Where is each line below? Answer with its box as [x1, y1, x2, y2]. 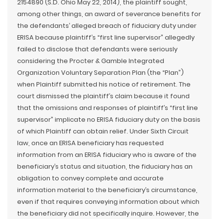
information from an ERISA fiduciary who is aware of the [17, 150, 197, 159]
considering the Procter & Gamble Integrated [17, 56, 164, 66]
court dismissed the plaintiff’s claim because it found [17, 91, 190, 101]
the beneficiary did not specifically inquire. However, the [17, 209, 199, 218]
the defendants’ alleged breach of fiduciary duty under [17, 21, 197, 30]
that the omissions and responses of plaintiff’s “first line [17, 103, 198, 112]
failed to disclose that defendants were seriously [17, 44, 177, 54]
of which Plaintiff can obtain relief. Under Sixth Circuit [17, 127, 189, 136]
